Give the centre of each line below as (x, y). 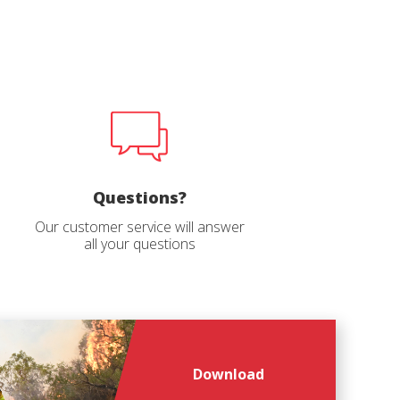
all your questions (139, 244)
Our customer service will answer (139, 227)
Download (229, 374)
